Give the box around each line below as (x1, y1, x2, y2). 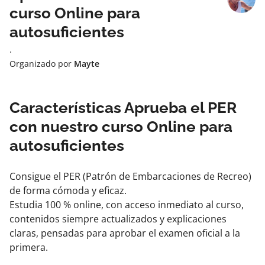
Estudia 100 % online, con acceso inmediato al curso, (9, 198, 244, 211)
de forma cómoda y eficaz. (9, 184, 127, 197)
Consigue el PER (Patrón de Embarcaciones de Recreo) (9, 170, 251, 183)
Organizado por (9, 58, 74, 69)
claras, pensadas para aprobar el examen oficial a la (9, 227, 240, 240)
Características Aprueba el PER (9, 99, 237, 117)
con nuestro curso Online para (9, 118, 232, 135)
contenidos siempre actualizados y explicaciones (9, 212, 227, 225)
